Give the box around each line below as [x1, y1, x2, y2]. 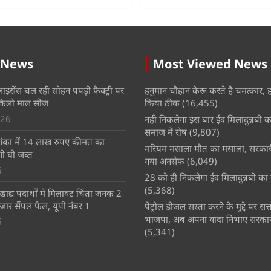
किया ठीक [145, 96, 180, 109]
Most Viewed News [153, 55, 267, 72]
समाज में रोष [145, 125, 187, 138]
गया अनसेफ [145, 154, 184, 167]
